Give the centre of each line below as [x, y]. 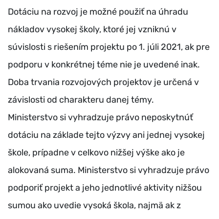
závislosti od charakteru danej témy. [81, 100]
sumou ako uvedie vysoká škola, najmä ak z [94, 206]
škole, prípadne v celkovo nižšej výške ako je [96, 153]
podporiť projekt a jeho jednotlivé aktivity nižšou [105, 188]
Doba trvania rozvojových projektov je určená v [103, 82]
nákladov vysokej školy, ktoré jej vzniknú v [92, 30]
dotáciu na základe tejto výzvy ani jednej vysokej [106, 135]
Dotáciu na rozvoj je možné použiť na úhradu [98, 12]
